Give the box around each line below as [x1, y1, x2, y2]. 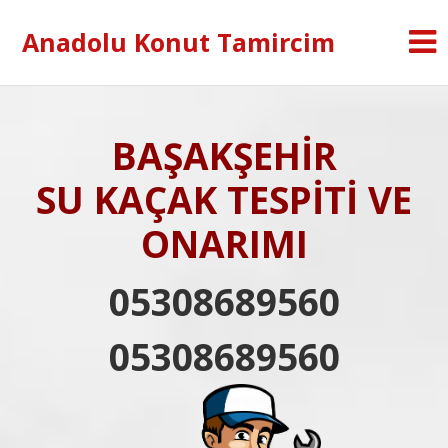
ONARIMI [140, 218, 308, 269]
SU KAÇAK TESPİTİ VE [36, 174, 412, 225]
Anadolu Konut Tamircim [22, 25, 335, 59]
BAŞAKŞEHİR [111, 130, 337, 181]
